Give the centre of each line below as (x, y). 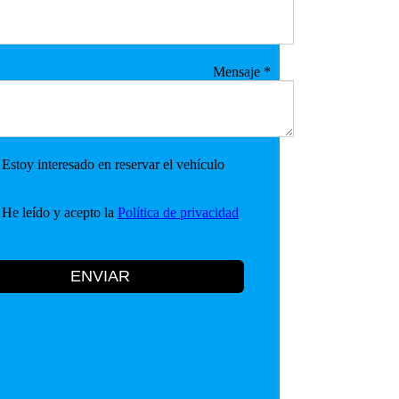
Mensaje (238, 71)
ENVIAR (101, 276)
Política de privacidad (178, 212)
